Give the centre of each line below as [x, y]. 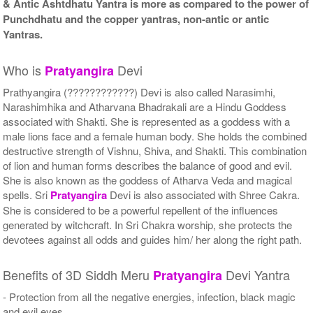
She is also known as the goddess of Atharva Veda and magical [148, 180]
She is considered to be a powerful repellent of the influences [141, 210]
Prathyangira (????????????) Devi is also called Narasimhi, [139, 92]
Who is [24, 70]
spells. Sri [27, 194]
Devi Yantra [256, 274]
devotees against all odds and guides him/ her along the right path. [153, 239]
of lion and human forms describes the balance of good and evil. [148, 165]
